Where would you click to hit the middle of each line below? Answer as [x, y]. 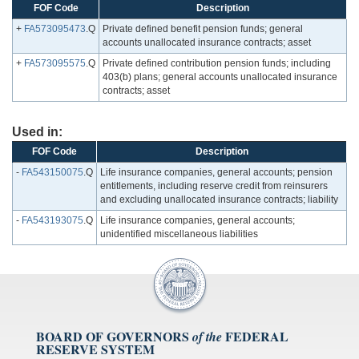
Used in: [37, 132]
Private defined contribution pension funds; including [217, 64]
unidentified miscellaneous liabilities [179, 234]
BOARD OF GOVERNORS [113, 337]
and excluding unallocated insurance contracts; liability [219, 200]
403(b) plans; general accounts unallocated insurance [220, 77]
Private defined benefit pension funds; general [203, 29]
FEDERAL [257, 337]
